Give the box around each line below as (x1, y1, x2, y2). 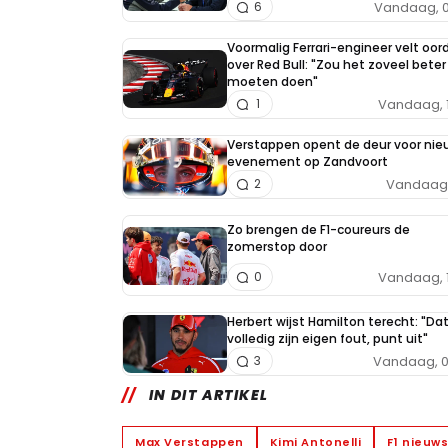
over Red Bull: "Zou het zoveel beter (227, 56, 446, 74)
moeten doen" (227, 73, 318, 91)
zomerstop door (227, 237, 327, 255)
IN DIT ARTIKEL (148, 385, 269, 406)
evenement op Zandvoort (227, 153, 388, 171)
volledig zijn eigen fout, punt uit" (227, 330, 428, 348)
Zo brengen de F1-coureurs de (227, 220, 410, 238)
